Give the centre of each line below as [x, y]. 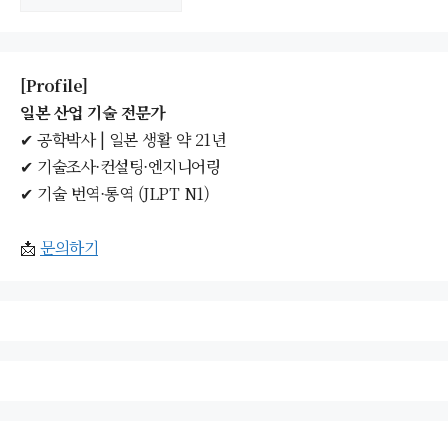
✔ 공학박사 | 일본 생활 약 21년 [122, 139]
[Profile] [54, 85]
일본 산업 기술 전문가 [92, 112]
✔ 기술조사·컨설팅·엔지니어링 [120, 166]
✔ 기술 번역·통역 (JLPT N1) [114, 193]
